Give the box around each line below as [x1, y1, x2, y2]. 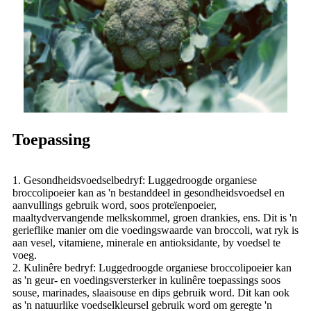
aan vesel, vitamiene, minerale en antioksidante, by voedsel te [12, 236, 280, 249]
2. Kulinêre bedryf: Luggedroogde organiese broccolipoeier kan [12, 261, 292, 274]
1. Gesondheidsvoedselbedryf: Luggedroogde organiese [12, 174, 257, 186]
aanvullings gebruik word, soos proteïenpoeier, [12, 199, 217, 211]
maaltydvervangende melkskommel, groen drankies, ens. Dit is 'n [12, 211, 297, 224]
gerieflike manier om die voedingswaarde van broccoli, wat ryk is [12, 224, 299, 236]
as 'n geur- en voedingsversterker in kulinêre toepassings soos [12, 274, 280, 286]
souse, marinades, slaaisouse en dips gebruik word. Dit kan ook [12, 286, 289, 299]
